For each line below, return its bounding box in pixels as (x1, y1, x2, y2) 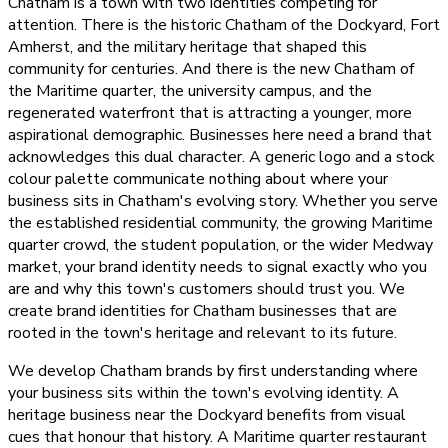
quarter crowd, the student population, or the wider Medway (8, 234, 433, 257)
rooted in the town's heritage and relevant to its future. (8, 322, 397, 345)
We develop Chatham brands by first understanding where (8, 360, 418, 383)
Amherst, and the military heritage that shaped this (8, 36, 367, 59)
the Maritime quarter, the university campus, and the (8, 80, 372, 103)
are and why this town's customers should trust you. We (8, 278, 405, 301)
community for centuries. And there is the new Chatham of (8, 58, 414, 81)
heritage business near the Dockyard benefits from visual (8, 404, 406, 427)
